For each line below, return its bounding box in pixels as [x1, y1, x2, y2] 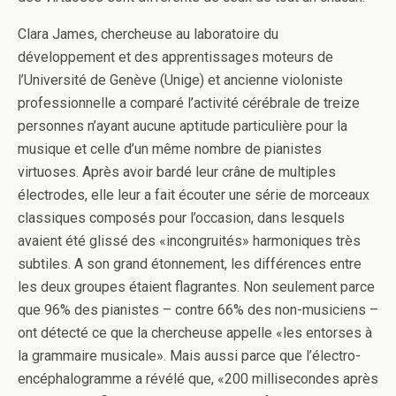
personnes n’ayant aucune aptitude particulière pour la [18, 118, 347, 135]
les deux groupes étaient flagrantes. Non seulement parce [18, 278, 375, 296]
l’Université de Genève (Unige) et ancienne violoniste [18, 72, 343, 89]
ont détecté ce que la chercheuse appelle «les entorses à [18, 324, 372, 342]
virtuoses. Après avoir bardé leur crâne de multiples [18, 164, 336, 181]
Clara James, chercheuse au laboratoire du [18, 26, 278, 43]
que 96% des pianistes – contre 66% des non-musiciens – [18, 301, 378, 319]
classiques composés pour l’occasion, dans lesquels [18, 209, 345, 227]
